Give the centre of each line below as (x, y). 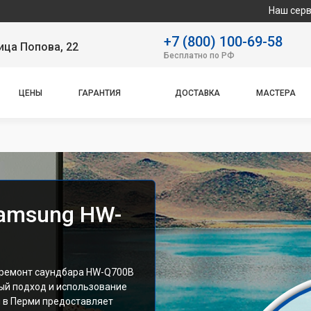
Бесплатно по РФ (199, 55)
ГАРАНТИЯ (100, 93)
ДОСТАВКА (197, 93)
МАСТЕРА (276, 93)
